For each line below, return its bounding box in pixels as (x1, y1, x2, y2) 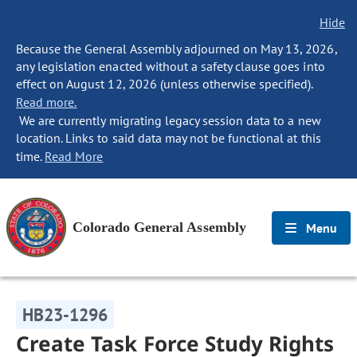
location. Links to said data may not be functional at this (16, 130, 321, 146)
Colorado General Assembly (73, 219, 246, 235)
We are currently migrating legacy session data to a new (16, 112, 321, 128)
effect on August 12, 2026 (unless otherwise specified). (16, 76, 313, 92)
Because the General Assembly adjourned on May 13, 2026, (16, 41, 337, 57)
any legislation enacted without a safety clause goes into (16, 58, 325, 74)
